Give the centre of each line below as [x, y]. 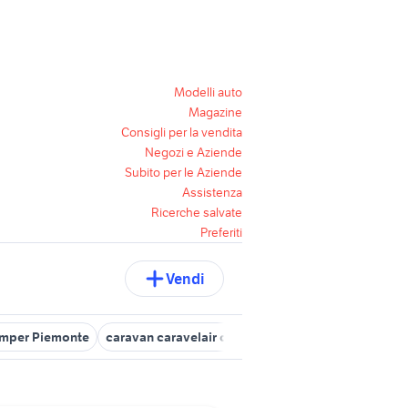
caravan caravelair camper [185, 337]
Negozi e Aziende [194, 152]
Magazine [215, 112]
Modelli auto [208, 92]
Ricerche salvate [197, 212]
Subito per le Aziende [184, 172]
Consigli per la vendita [182, 132]
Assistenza [212, 192]
